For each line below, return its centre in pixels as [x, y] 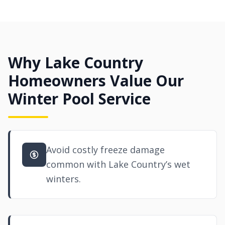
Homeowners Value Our [96, 81]
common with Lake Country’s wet [118, 164]
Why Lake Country [76, 63]
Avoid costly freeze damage [105, 150]
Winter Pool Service [79, 99]
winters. [64, 179]
